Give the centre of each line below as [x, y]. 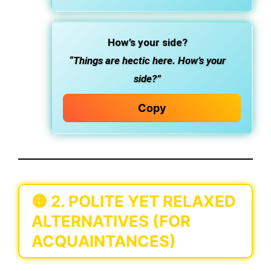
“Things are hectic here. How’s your [147, 61]
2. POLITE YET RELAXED [143, 201]
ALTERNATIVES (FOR [111, 221]
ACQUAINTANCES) [104, 241]
